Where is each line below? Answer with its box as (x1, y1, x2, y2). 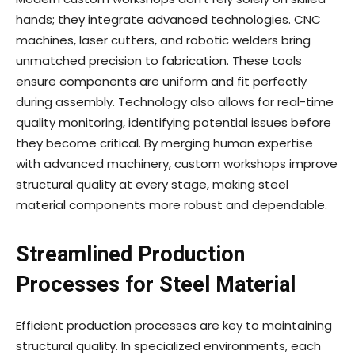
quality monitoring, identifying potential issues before (16, 114, 331, 132)
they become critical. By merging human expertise (16, 135, 313, 152)
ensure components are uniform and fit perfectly (16, 73, 307, 90)
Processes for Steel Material (16, 272, 296, 298)
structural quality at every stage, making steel (16, 176, 288, 193)
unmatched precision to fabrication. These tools (16, 52, 302, 70)
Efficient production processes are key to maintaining (16, 317, 332, 334)
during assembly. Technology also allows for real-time (16, 94, 334, 111)
